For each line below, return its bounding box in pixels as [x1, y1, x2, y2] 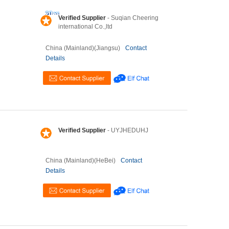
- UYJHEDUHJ [106, 127, 148, 134]
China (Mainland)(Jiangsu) [45, 44, 120, 52]
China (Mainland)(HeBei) [45, 157, 116, 164]
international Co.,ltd [58, 23, 112, 30]
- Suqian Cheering [106, 14, 158, 21]
